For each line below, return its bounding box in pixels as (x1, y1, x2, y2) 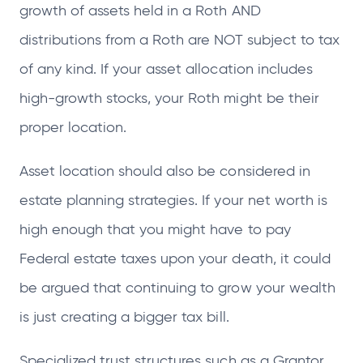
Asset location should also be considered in (19, 162, 310, 181)
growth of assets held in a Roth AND (19, 2, 261, 20)
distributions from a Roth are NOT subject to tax (19, 31, 340, 49)
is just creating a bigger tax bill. (19, 308, 233, 327)
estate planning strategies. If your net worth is (19, 191, 327, 210)
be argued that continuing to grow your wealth (19, 279, 335, 297)
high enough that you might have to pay (19, 220, 291, 239)
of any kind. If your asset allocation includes (19, 60, 313, 79)
